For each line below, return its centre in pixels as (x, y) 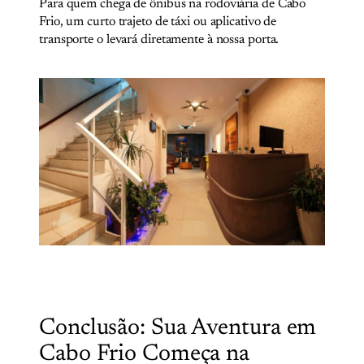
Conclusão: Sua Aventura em (178, 328)
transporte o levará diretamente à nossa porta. (159, 40)
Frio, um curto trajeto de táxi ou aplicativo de (158, 22)
